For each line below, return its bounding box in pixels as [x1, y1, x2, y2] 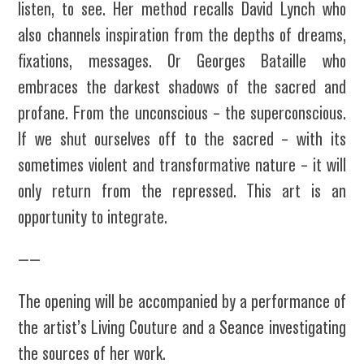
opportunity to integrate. [18, 206, 168, 228]
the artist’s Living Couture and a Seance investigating [18, 317, 346, 339]
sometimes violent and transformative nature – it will [18, 154, 346, 176]
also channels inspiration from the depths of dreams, [18, 24, 346, 46]
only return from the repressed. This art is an [18, 180, 346, 202]
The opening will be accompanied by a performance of [18, 291, 346, 313]
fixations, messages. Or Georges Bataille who [18, 50, 346, 72]
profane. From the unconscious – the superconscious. [18, 102, 346, 124]
